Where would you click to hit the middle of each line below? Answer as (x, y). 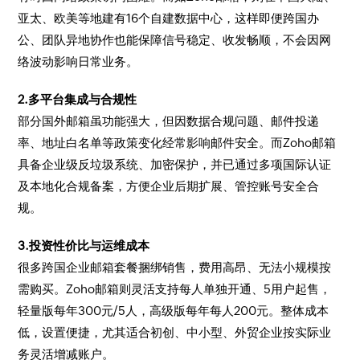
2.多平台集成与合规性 (78, 99)
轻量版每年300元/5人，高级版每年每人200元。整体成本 (174, 311)
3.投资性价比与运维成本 (84, 245)
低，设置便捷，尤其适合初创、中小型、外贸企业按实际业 (175, 332)
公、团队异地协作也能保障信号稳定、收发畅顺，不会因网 (175, 40)
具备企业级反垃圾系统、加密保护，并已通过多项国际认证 (175, 164)
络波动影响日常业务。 (78, 61)
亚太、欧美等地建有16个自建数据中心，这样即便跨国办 (169, 18)
